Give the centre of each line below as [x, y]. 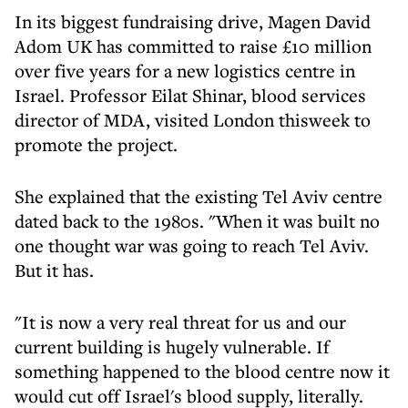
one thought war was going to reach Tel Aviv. [192, 245]
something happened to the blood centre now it [202, 371]
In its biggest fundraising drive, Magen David [193, 21]
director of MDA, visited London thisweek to [193, 120]
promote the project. [96, 144]
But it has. [54, 270]
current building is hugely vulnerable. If [172, 347]
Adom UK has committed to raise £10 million [193, 46]
